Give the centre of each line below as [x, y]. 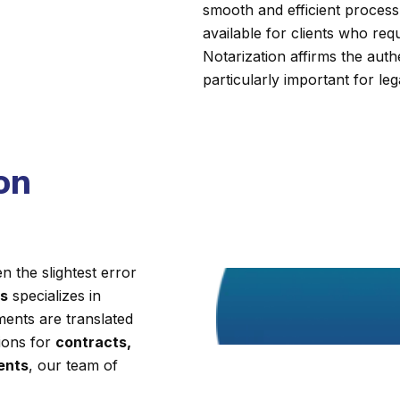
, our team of [73, 365]
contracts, [93, 342]
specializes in [54, 296]
